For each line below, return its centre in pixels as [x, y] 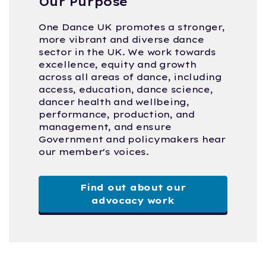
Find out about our [133, 187]
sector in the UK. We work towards [127, 52]
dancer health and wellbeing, [114, 102]
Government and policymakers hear [132, 139]
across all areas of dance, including [130, 77]
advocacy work [133, 200]
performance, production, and [117, 114]
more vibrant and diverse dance [121, 39]
